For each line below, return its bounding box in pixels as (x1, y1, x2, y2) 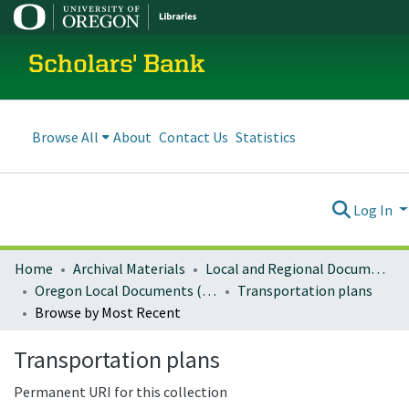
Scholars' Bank (28, 53, 205, 79)
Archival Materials (73, 259, 185, 278)
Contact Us (159, 127, 228, 146)
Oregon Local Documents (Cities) (202, 281, 216, 299)
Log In (353, 200, 396, 219)
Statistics (236, 127, 296, 146)
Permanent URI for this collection (14, 383, 227, 401)
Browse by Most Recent (35, 303, 181, 321)
